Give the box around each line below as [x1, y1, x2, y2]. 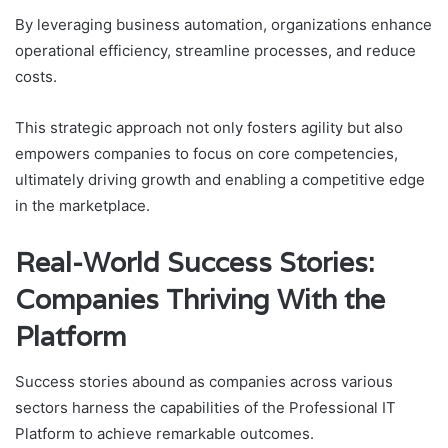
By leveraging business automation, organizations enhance [15, 15, 432, 35]
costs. [15, 67, 57, 87]
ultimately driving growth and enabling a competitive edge [15, 170, 425, 190]
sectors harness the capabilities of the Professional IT [15, 397, 396, 417]
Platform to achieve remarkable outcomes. [15, 423, 314, 443]
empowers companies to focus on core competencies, [15, 144, 398, 164]
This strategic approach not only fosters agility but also [15, 118, 403, 138]
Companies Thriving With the [15, 282, 385, 318]
